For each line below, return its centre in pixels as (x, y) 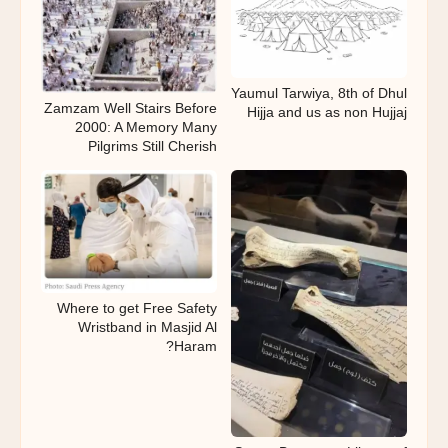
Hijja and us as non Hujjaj (327, 112)
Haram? (195, 346)
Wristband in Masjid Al (147, 327)
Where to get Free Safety (137, 308)
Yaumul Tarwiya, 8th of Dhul (319, 93)
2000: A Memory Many (146, 126)
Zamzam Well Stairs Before (130, 107)
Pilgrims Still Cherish (152, 145)
